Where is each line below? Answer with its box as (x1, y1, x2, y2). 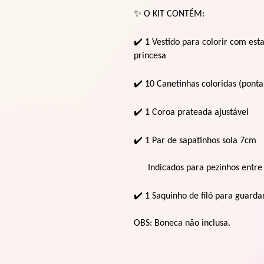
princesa (134, 51, 166, 61)
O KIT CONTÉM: (144, 9, 204, 19)
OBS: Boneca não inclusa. (134, 219, 230, 228)
